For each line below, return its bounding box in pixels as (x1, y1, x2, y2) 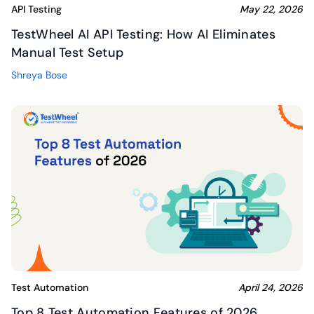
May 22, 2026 (240, 3, 303, 16)
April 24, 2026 (238, 280, 303, 294)
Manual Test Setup (11, 44, 124, 62)
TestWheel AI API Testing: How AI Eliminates (11, 26, 275, 43)
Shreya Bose (11, 69, 67, 82)
